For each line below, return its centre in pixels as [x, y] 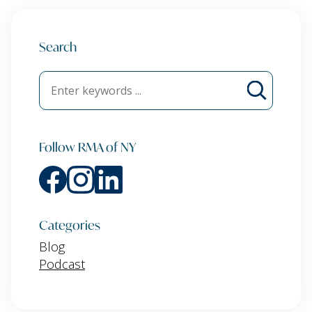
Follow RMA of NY [88, 147]
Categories [70, 225]
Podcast [62, 264]
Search [58, 46]
